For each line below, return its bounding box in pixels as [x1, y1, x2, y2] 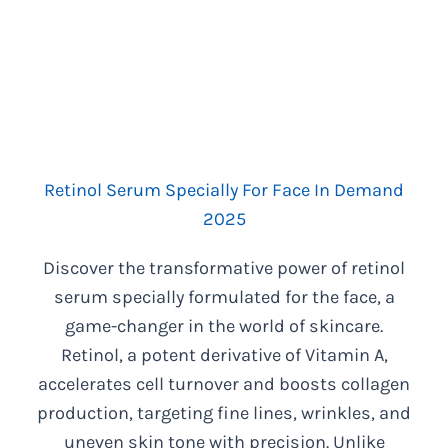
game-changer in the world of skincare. [65, 315, 383, 338]
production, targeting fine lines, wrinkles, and [37, 402, 411, 425]
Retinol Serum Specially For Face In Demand [44, 179, 404, 202]
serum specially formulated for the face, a [53, 286, 395, 309]
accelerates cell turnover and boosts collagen [38, 373, 410, 396]
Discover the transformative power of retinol [43, 257, 405, 280]
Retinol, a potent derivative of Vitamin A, [60, 344, 388, 367]
